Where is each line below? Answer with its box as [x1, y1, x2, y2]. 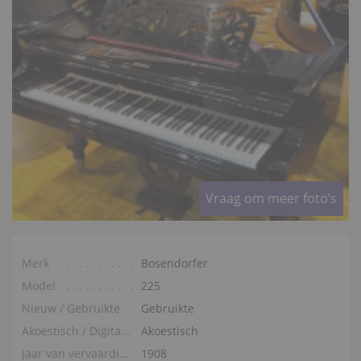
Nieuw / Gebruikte [21, 300, 120, 316]
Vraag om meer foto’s [205, 189, 338, 207]
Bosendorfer [140, 255, 208, 271]
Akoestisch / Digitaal [120, 322, 130, 338]
